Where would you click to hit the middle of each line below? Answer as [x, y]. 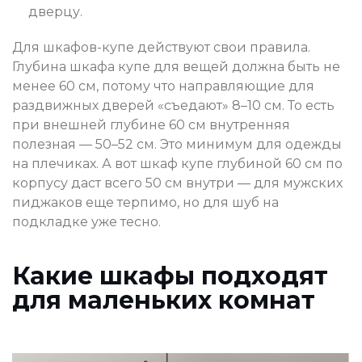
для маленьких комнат [164, 300]
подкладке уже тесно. [86, 221]
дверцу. [55, 11]
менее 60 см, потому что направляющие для [163, 86]
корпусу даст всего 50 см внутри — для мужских [177, 183]
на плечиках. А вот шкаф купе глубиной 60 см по [177, 163]
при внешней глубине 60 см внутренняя [151, 124]
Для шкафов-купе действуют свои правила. [161, 47]
